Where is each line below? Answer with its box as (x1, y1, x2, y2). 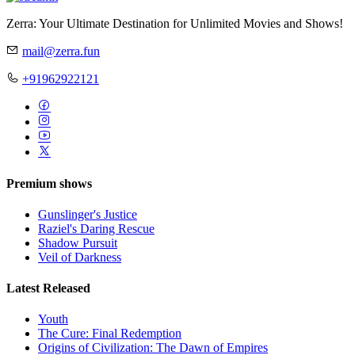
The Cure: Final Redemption (38, 326, 181, 341)
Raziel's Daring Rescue (38, 221, 155, 235)
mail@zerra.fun (22, 44, 100, 59)
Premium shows (6, 176, 92, 190)
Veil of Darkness (38, 250, 121, 264)
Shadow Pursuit (38, 235, 117, 250)
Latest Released (6, 281, 90, 296)
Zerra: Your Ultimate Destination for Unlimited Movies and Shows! (6, 17, 343, 31)
